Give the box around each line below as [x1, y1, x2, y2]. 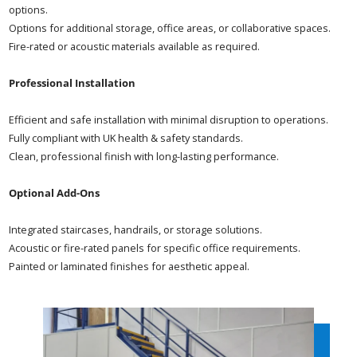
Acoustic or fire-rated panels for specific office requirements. [9, 241, 301, 256]
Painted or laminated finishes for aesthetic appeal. [9, 259, 250, 274]
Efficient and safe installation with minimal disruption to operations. [9, 112, 329, 127]
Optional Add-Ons [9, 186, 100, 201]
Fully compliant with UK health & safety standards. [9, 131, 244, 146]
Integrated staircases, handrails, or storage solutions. [9, 222, 263, 237]
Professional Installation [9, 76, 136, 91]
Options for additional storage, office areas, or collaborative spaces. [9, 21, 331, 36]
